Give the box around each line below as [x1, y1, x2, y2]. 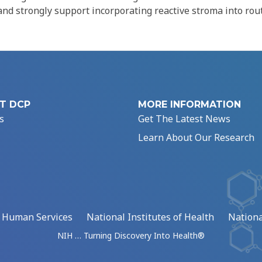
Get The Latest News [138, 112, 230, 126]
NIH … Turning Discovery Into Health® [57, 230, 205, 242]
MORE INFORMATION [138, 99, 241, 111]
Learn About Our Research [138, 131, 254, 144]
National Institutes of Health [87, 211, 214, 224]
